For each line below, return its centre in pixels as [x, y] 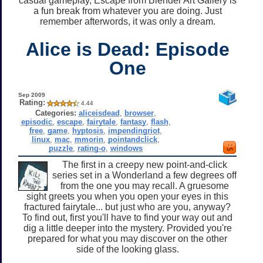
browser [139, 113]
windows [127, 148]
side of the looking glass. [127, 249]
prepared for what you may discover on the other [127, 238]
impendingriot [134, 130]
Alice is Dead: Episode [127, 49]
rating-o [92, 148]
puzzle [61, 148]
